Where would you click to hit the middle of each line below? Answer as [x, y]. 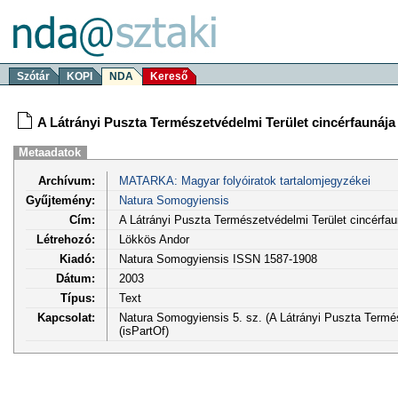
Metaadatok [50, 152]
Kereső [169, 76]
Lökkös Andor [154, 239]
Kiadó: [77, 259]
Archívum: [67, 180]
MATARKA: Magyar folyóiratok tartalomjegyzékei [244, 180]
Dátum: [76, 278]
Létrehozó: [66, 239]
